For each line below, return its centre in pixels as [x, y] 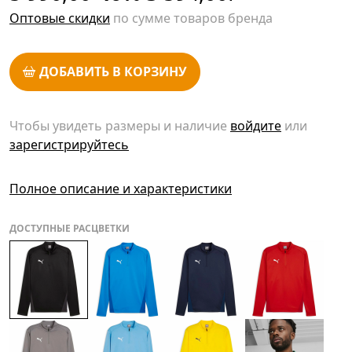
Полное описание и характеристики [121, 188]
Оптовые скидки [60, 18]
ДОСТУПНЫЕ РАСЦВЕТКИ [70, 228]
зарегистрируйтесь [69, 144]
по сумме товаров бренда [191, 18]
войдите [256, 125]
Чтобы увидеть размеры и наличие [120, 125]
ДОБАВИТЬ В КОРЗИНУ [114, 72]
